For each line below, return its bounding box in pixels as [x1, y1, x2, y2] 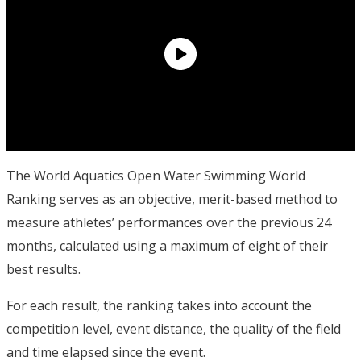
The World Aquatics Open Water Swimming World [6, 167, 305, 185]
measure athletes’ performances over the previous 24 [6, 214, 331, 231]
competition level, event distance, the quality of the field [6, 320, 341, 338]
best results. [6, 260, 81, 278]
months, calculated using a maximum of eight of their [6, 237, 328, 255]
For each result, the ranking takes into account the [6, 297, 312, 314]
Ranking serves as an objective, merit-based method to [6, 190, 338, 208]
